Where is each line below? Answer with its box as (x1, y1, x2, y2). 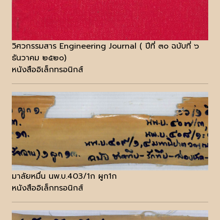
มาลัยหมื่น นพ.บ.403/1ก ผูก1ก (12, 170, 117, 183)
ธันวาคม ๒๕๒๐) (12, 52, 66, 64)
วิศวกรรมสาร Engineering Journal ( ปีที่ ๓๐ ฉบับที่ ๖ (12, 40, 199, 53)
